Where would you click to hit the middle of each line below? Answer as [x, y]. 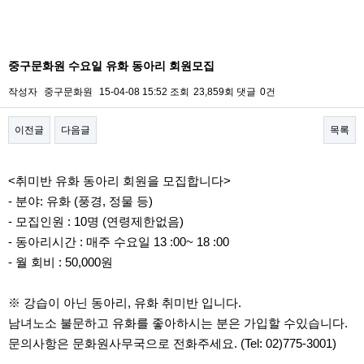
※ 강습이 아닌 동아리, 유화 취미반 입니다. [125, 303]
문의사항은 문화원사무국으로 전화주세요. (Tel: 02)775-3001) [172, 344]
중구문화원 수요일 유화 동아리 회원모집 [111, 65]
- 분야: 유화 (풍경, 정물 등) [80, 201]
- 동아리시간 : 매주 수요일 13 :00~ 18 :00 [119, 242]
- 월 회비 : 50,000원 [61, 262]
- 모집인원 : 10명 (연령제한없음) [96, 222]
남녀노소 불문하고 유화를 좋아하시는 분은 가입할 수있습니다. [178, 323]
